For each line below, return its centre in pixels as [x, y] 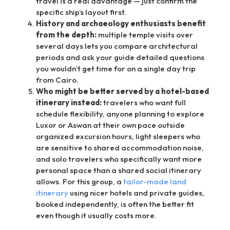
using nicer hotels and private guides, [136, 193]
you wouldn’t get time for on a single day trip [116, 69]
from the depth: [66, 35]
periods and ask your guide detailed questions [120, 57]
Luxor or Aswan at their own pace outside [110, 125]
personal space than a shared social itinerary [119, 170]
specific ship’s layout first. [81, 12]
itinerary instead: [69, 103]
